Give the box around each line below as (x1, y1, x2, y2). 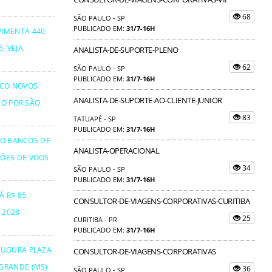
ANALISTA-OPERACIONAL (73, 144, 159, 156)
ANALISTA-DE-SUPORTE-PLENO (73, 44, 178, 55)
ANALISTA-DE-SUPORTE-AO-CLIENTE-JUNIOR (73, 94, 222, 106)
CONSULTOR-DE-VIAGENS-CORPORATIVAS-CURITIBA (73, 195, 250, 206)
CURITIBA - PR (73, 214, 117, 224)
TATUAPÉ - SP (73, 114, 116, 123)
